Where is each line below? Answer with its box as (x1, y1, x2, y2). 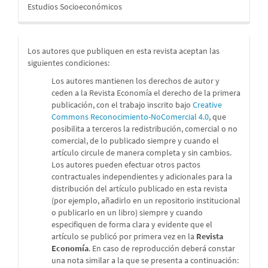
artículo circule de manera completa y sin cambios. (51, 147, 232, 158)
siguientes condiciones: (28, 57, 111, 68)
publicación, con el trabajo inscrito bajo (51, 99, 193, 110)
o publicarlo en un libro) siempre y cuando (51, 206, 203, 218)
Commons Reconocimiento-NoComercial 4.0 (51, 111, 209, 122)
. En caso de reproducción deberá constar (89, 242, 235, 254)
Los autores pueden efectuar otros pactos (51, 159, 200, 170)
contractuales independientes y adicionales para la (51, 170, 232, 182)
